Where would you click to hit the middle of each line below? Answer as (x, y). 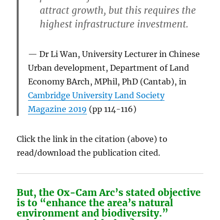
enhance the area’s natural (110, 203)
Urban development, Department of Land (109, 68)
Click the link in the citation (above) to (92, 139)
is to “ (32, 203)
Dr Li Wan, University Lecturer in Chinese (120, 54)
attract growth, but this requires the (118, 10)
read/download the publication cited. (89, 153)
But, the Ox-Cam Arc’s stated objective (109, 193)
